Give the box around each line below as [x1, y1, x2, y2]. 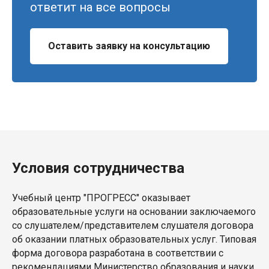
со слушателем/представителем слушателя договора [12, 219, 253, 231]
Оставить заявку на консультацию [48, 40, 210, 52]
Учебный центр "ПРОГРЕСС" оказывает [12, 192, 190, 204]
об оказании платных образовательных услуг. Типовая [12, 233, 256, 245]
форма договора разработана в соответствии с [12, 247, 223, 259]
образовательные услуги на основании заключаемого [12, 205, 256, 217]
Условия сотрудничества [12, 159, 184, 177]
